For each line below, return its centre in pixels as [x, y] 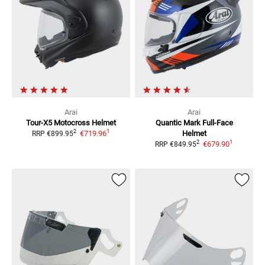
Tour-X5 [39, 122]
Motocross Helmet [85, 122]
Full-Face [217, 122]
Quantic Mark [178, 122]
